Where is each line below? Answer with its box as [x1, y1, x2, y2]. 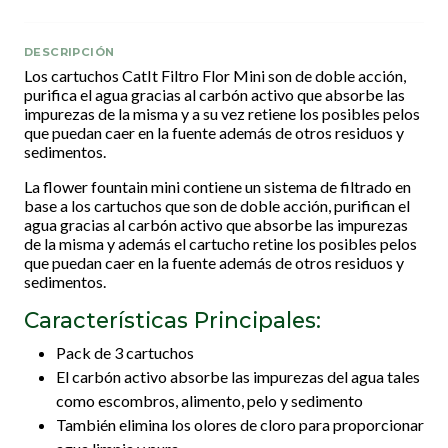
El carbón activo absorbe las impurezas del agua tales [56, 366, 420, 386]
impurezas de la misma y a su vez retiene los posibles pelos [24, 103, 420, 123]
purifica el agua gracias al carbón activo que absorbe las [24, 84, 405, 104]
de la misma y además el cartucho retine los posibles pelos [24, 233, 417, 253]
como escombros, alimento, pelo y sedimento [56, 390, 363, 410]
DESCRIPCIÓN [24, 44, 115, 59]
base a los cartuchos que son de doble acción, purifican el [24, 195, 410, 215]
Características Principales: [24, 306, 327, 333]
